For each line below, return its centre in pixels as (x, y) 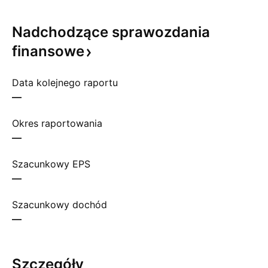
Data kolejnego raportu (65, 83)
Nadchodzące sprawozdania (111, 32)
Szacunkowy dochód (60, 205)
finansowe (48, 51)
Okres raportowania (57, 123)
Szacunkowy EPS (51, 164)
